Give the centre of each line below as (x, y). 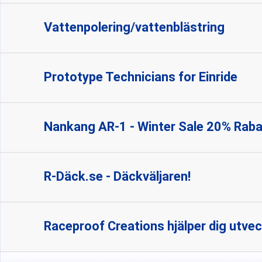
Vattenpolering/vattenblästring (134, 27)
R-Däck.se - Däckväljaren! (117, 176)
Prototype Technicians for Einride (141, 77)
